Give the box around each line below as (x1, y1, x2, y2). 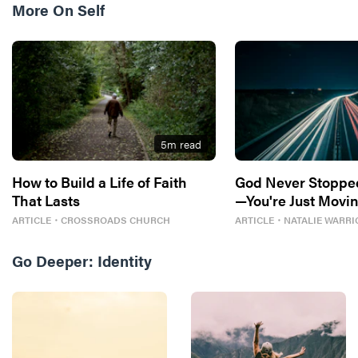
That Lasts (12, 189, 80, 210)
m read (167, 135, 202, 152)
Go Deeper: (12, 249, 93, 272)
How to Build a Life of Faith (12, 171, 187, 192)
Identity (97, 249, 152, 272)
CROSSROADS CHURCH (61, 212, 170, 227)
